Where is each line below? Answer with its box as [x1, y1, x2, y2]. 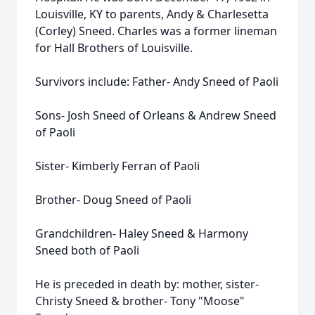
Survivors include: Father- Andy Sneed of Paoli [35, 74, 278, 89]
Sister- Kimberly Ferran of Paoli [35, 158, 200, 174]
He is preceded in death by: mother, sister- [35, 276, 259, 292]
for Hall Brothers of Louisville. [35, 40, 193, 56]
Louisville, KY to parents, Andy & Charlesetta [35, 6, 269, 22]
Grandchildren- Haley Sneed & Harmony [35, 226, 248, 241]
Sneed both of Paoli [35, 243, 139, 258]
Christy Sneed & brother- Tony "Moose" [35, 293, 245, 309]
